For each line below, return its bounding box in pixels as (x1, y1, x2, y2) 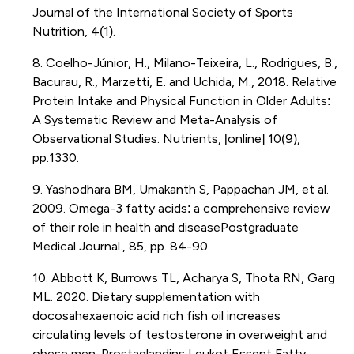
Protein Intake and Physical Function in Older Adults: (32, 93, 330, 107)
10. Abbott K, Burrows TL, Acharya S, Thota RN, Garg (32, 270, 335, 284)
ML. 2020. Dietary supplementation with (32, 289, 260, 303)
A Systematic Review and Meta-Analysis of (32, 112, 277, 126)
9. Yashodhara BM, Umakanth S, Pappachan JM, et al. (32, 182, 329, 196)
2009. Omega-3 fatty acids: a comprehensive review (32, 201, 330, 215)
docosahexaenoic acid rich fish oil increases (32, 308, 281, 322)
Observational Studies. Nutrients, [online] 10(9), (32, 131, 300, 145)
